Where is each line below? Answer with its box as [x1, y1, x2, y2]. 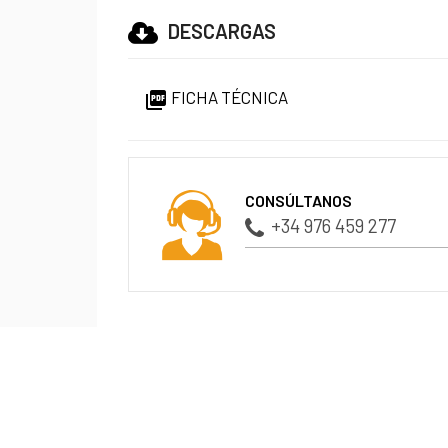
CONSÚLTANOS [245, 191, 353, 211]
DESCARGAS [168, 18, 277, 43]
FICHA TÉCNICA [168, 86, 289, 107]
